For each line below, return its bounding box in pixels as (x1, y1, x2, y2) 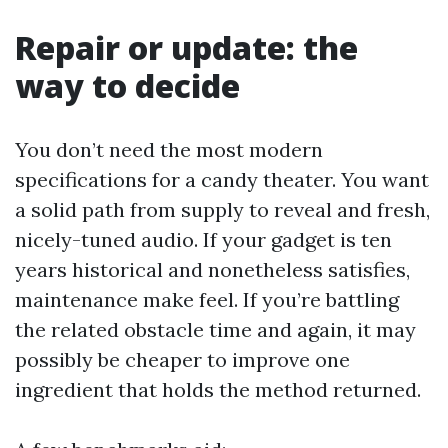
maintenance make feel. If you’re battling (15, 287, 399, 312)
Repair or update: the (15, 26, 358, 69)
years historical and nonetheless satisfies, (15, 257, 410, 282)
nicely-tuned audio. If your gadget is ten (15, 227, 392, 252)
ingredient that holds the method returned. (15, 377, 421, 402)
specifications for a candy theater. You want (15, 167, 429, 192)
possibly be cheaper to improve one (15, 347, 350, 372)
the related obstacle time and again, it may (15, 317, 416, 342)
